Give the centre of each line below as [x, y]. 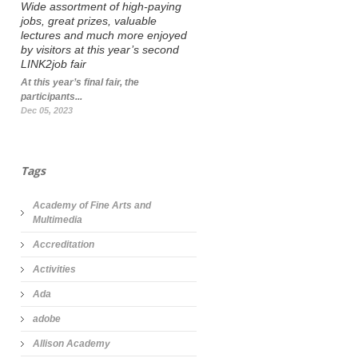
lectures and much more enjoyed [104, 35]
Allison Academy [72, 344]
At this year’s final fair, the [80, 82]
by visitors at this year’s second [100, 50]
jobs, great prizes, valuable [89, 21]
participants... [52, 97]
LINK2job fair [54, 64]
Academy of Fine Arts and [92, 205]
